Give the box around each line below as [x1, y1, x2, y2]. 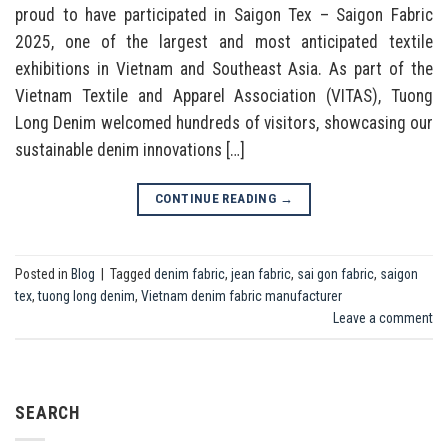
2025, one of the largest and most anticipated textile [15, 31, 433, 52]
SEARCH [15, 402, 81, 423]
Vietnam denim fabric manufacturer [141, 288, 342, 305]
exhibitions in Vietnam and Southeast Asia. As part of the [15, 58, 433, 79]
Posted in [15, 266, 71, 283]
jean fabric [231, 266, 291, 283]
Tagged [110, 266, 154, 283]
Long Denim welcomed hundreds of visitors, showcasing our [15, 112, 433, 133]
